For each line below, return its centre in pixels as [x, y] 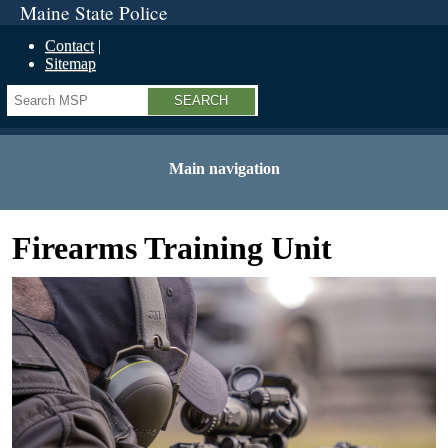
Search [30, 93]
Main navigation [224, 168]
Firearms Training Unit [172, 248]
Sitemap [70, 63]
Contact [69, 45]
